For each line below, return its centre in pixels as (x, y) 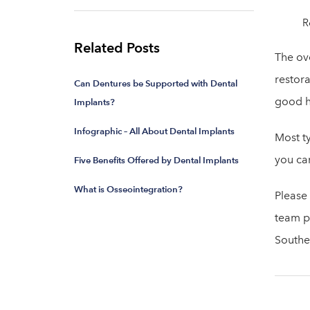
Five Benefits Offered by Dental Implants (156, 160)
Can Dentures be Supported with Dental (156, 83)
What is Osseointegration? (128, 189)
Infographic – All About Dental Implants (154, 131)
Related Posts (117, 48)
